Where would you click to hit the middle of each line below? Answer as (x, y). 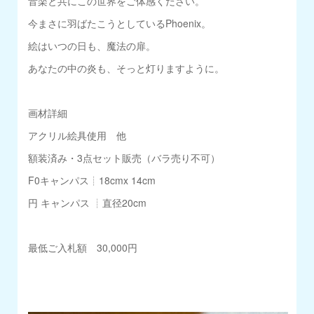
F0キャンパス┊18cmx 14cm (92, 180)
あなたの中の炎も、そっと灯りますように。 (127, 68)
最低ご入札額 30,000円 (83, 247)
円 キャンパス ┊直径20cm (88, 202)
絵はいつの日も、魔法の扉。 (92, 45)
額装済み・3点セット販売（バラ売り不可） (124, 157)
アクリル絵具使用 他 (77, 135)
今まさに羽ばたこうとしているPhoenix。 (120, 23)
